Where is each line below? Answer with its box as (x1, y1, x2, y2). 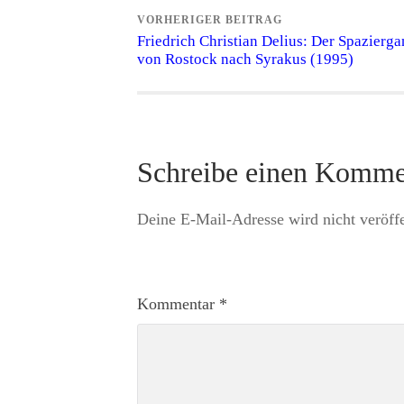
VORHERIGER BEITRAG (137, 14, 282, 27)
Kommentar (137, 295, 219, 314)
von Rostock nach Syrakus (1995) (137, 50, 353, 69)
